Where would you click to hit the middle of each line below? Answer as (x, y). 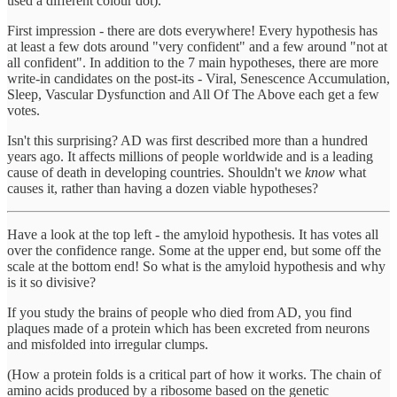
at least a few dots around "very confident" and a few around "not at (197, 46)
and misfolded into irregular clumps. (108, 344)
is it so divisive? (51, 282)
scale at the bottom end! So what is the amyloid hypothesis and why (196, 266)
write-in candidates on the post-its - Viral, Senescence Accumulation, (198, 78)
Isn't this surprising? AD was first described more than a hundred (187, 140)
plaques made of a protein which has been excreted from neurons (188, 328)
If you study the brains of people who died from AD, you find (179, 312)
